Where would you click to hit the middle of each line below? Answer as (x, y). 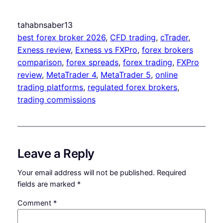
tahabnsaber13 (45, 25)
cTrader (174, 37)
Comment (35, 203)
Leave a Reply (56, 153)
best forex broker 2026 (61, 37)
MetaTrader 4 (71, 74)
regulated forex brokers (132, 87)
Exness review (44, 50)
